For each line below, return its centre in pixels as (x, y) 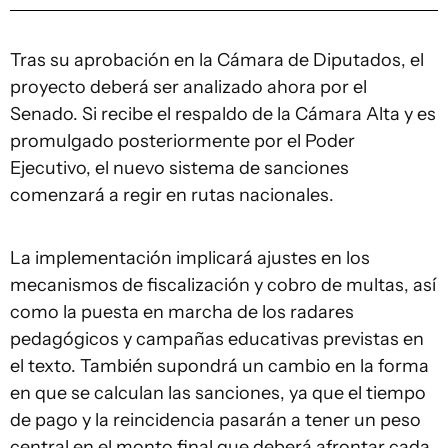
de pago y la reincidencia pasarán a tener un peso (215, 420)
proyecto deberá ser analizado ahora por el (188, 87)
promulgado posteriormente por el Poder (182, 141)
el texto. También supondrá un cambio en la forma (219, 366)
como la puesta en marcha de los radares (182, 312)
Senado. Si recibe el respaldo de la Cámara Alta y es (223, 114)
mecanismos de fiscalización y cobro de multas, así (223, 285)
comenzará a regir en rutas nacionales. (172, 195)
